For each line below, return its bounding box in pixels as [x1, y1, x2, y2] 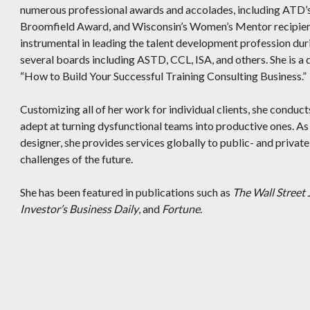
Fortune [162, 202, 200, 215]
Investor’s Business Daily [20, 202, 138, 215]
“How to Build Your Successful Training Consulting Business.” [20, 69, 307, 82]
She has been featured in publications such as [20, 185, 232, 199]
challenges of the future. [20, 152, 133, 165]
